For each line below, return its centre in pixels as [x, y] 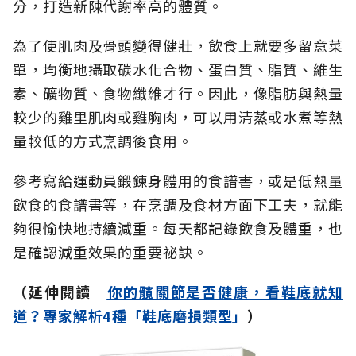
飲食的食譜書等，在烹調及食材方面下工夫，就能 [178, 205]
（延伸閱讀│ [60, 292]
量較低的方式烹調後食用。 [103, 141]
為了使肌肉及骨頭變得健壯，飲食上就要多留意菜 [178, 46]
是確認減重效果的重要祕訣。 [110, 252]
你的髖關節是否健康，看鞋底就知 [225, 292]
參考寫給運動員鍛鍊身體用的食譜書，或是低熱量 [178, 181]
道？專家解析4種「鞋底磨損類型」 [130, 316]
